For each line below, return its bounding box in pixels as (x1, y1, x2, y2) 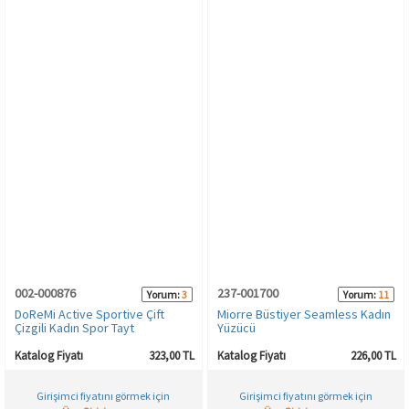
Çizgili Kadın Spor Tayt (15, 320, 134, 337)
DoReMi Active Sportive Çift (15, 306, 164, 323)
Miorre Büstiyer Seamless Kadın (216, 306, 391, 323)
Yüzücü (216, 320, 256, 337)
